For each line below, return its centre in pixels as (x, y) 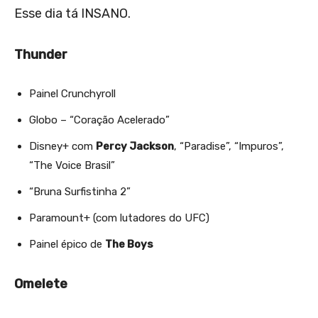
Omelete (41, 284)
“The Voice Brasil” (72, 165)
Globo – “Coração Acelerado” (99, 120)
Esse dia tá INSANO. (72, 13)
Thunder (41, 54)
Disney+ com (62, 146)
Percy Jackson (135, 146)
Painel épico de (67, 244)
